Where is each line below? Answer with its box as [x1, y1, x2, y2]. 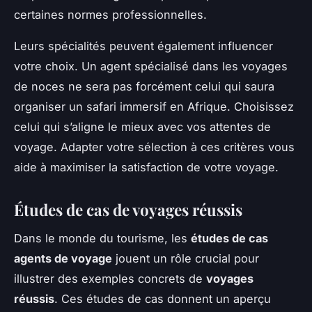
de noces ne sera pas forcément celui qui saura [14, 79, 274, 93]
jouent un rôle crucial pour [112, 251, 259, 265]
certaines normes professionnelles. [14, 7, 207, 22]
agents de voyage [14, 251, 112, 265]
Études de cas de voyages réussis [14, 198, 242, 220]
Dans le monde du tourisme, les [14, 231, 191, 245]
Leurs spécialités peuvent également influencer [14, 38, 273, 53]
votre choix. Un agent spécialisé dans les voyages [14, 58, 288, 73]
